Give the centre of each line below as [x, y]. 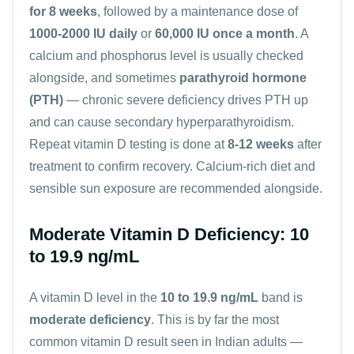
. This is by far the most [215, 319]
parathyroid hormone [243, 77]
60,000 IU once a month [225, 33]
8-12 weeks [261, 144]
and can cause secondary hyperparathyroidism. [162, 122]
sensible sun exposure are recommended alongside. [176, 188]
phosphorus [134, 55]
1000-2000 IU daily [83, 33]
